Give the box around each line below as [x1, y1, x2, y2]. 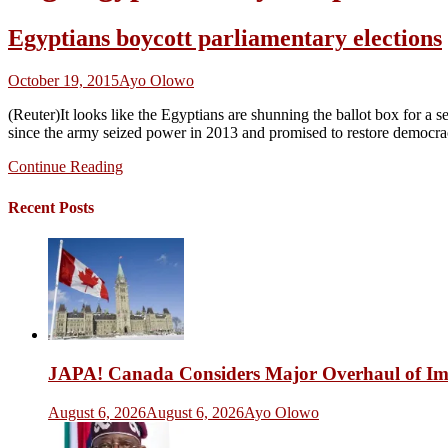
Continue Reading [8, 157, 123, 175]
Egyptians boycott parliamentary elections [8, 24, 442, 51]
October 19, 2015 [8, 71, 119, 89]
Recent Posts [8, 199, 94, 217]
